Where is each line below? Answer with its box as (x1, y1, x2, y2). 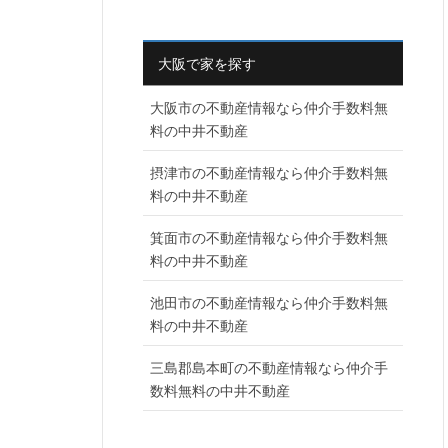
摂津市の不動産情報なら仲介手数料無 (150, 161, 388, 182)
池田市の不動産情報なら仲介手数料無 (150, 291, 388, 312)
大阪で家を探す (158, 52, 256, 73)
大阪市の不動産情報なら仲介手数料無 (150, 96, 388, 117)
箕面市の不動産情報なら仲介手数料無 (150, 226, 388, 247)
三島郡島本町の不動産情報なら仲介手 (150, 356, 388, 377)
